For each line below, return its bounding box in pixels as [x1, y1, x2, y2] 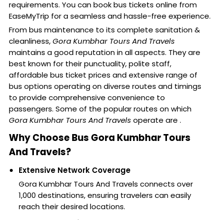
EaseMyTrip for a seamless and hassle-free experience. [8, 11, 211, 22]
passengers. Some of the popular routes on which [8, 104, 192, 114]
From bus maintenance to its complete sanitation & [8, 25, 200, 35]
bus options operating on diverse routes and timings [8, 81, 201, 92]
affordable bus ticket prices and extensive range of [8, 70, 197, 81]
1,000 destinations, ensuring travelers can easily [18, 190, 191, 201]
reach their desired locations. [18, 201, 125, 212]
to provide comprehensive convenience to [8, 92, 165, 103]
